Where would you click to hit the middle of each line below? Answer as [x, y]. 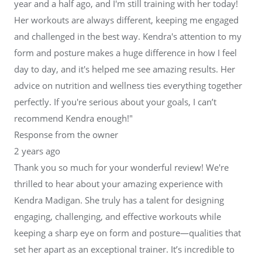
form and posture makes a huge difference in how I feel [125, 52]
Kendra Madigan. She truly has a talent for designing [119, 200]
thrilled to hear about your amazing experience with [118, 183]
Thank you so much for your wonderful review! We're [121, 167]
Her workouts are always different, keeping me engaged [126, 20]
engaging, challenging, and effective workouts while [118, 216]
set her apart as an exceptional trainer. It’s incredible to [124, 249]
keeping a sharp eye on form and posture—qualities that [127, 232]
